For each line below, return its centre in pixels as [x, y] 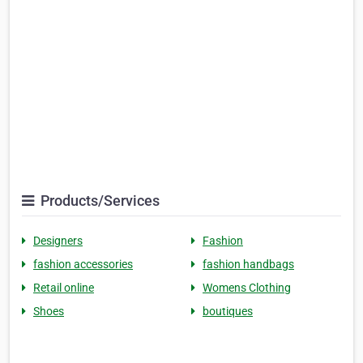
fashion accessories [83, 265]
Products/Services [98, 201]
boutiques [228, 312]
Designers [58, 241]
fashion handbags [248, 265]
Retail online [64, 288]
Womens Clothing [247, 288]
